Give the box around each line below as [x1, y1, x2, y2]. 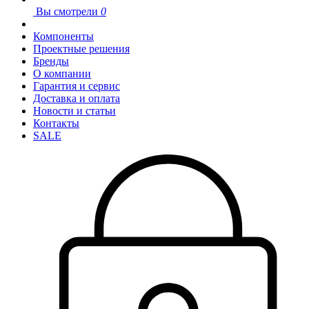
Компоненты [33, 30, 94, 42]
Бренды [33, 55, 69, 67]
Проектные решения [33, 43, 130, 54]
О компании [33, 68, 91, 79]
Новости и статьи [33, 105, 116, 117]
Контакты [33, 117, 79, 129]
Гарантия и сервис [33, 80, 120, 92]
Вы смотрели [33, 6, 101, 17]
